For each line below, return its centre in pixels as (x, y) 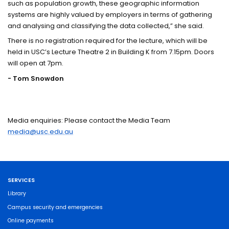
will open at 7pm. (36, 63)
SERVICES (21, 180)
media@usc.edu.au (41, 132)
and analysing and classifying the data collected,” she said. (106, 26)
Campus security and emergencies (55, 207)
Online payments (31, 221)
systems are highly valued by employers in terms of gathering (110, 14)
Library (17, 194)
